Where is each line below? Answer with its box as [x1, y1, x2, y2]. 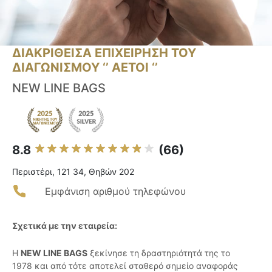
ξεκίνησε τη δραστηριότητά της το [87, 248, 230, 259]
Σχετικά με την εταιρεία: [12, 220, 117, 231]
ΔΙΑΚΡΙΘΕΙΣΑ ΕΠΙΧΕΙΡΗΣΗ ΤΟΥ [12, 46, 196, 61]
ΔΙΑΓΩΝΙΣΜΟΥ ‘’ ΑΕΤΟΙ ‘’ [12, 60, 158, 75]
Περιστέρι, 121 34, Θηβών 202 [12, 166, 134, 177]
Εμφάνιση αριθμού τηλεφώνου [45, 185, 186, 198]
